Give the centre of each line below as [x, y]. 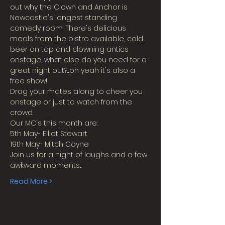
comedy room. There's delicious [69, 28]
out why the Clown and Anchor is [70, 7]
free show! [29, 81]
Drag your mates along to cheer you [77, 91]
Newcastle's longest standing [65, 18]
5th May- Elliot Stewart [49, 134]
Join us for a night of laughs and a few [80, 155]
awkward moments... [46, 165]
